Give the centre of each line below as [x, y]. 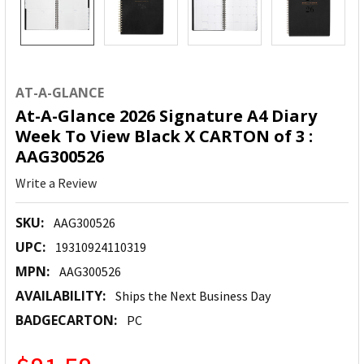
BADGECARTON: [66, 321]
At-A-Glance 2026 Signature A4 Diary [166, 116]
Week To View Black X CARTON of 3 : [164, 136]
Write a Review [56, 183]
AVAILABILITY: [61, 296]
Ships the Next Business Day [193, 296]
